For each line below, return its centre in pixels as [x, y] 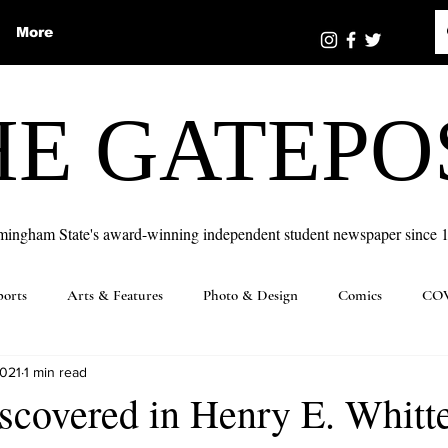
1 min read [55, 371]
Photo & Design [250, 295]
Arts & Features [115, 295]
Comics [360, 295]
